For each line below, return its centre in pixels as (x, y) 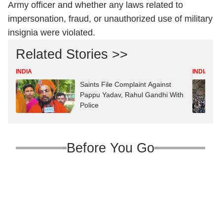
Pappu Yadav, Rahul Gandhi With (132, 95)
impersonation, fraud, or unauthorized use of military (110, 19)
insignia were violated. (52, 33)
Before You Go (110, 148)
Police (89, 105)
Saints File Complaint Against (126, 84)
